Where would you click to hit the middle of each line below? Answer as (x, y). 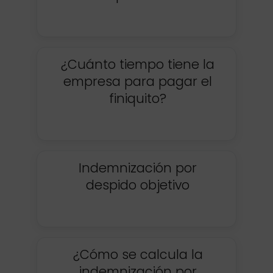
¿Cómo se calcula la (138, 254)
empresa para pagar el (138, 81)
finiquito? (138, 98)
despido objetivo (138, 185)
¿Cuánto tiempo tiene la (138, 64)
